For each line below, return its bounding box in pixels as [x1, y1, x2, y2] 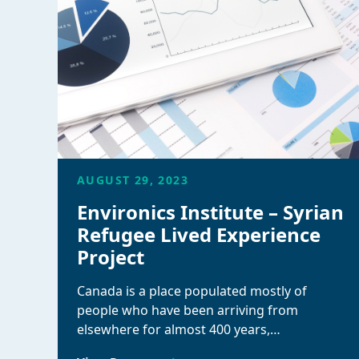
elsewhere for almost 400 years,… [77, 321, 280, 338]
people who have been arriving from [77, 301, 298, 319]
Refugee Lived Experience [77, 221, 321, 248]
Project [77, 244, 144, 270]
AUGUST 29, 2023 [77, 172, 188, 188]
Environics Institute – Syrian [77, 199, 344, 225]
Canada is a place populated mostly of [77, 282, 307, 300]
